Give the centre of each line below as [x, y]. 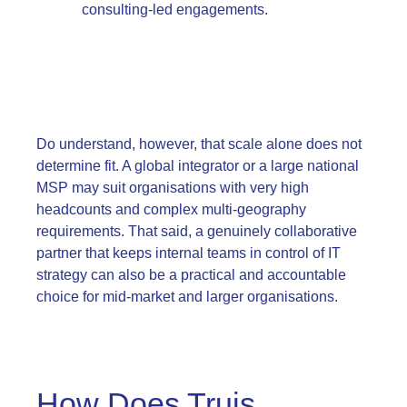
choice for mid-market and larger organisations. [187, 296]
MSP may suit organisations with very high [173, 187]
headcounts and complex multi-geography [171, 209]
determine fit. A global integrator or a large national [198, 165]
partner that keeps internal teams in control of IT [189, 253]
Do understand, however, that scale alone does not [199, 144]
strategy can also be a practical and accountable [191, 274]
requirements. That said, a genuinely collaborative [197, 231]
